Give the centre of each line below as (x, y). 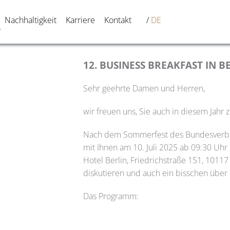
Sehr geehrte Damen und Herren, (144, 88)
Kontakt (118, 20)
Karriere (80, 20)
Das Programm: (111, 196)
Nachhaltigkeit (30, 20)
